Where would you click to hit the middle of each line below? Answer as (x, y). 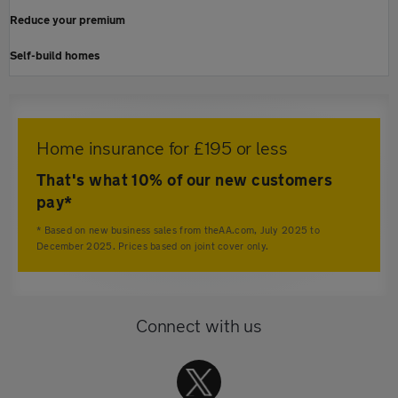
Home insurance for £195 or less (162, 148)
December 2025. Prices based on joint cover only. (153, 246)
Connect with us (199, 326)
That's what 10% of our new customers (185, 180)
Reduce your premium (68, 20)
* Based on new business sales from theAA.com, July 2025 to (178, 230)
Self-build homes (55, 56)
